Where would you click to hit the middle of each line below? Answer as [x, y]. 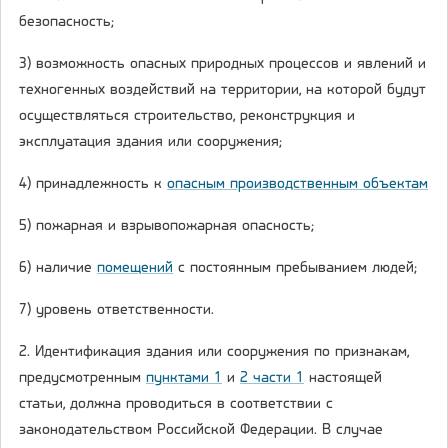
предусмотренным [82, 378]
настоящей [343, 378]
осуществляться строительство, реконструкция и [187, 116]
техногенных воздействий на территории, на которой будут [222, 90]
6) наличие [58, 268]
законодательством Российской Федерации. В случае [201, 430]
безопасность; [66, 22]
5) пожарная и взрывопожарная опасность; [166, 226]
